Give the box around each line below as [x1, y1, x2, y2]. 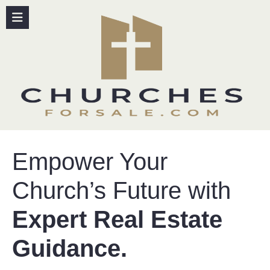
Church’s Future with [12, 177, 231, 204]
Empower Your [12, 148, 168, 175]
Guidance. [12, 235, 127, 262]
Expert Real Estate [12, 206, 222, 233]
